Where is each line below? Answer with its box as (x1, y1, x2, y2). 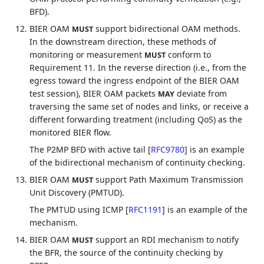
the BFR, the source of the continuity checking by (29, 247, 223, 258)
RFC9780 (151, 144, 185, 155)
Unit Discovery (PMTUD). (29, 187, 125, 198)
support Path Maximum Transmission (93, 174, 244, 185)
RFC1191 (128, 204, 163, 215)
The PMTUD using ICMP (29, 204, 126, 215)
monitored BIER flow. (29, 127, 112, 138)
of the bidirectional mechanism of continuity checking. (29, 157, 246, 168)
